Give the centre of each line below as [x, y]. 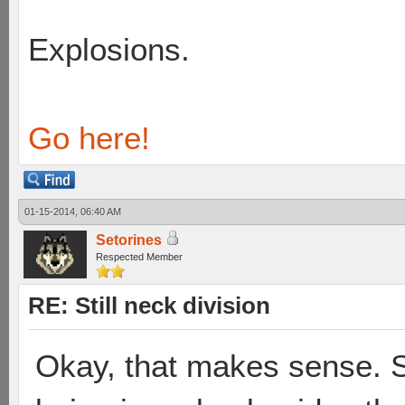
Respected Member [139, 257]
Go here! [89, 138]
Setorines [129, 240]
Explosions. [109, 49]
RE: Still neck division [149, 306]
